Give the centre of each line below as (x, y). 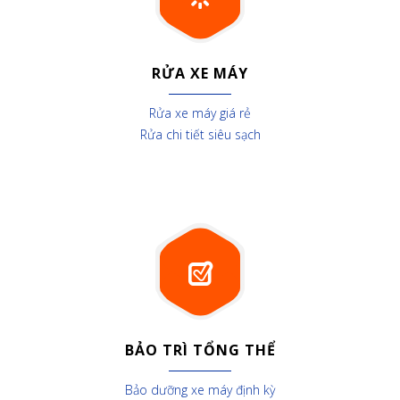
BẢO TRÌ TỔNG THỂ (200, 350)
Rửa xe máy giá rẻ (200, 113)
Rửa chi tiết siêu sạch (200, 135)
